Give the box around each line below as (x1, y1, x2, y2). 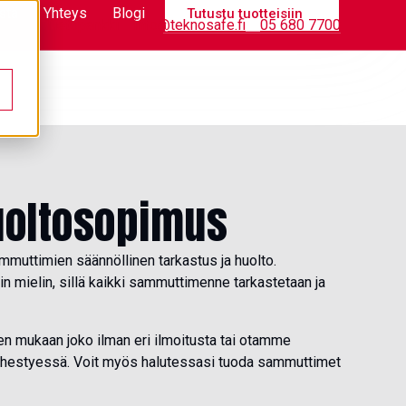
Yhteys (43, 4, 87, 22)
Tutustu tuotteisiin (187, 5, 303, 22)
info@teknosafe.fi (133, 16, 246, 34)
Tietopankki (45, 16, 119, 34)
